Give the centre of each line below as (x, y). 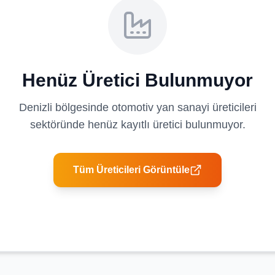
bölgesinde (82, 107)
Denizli (35, 107)
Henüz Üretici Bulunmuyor (137, 80)
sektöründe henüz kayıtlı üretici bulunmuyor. (137, 125)
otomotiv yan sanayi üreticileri (184, 107)
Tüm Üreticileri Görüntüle (131, 170)
